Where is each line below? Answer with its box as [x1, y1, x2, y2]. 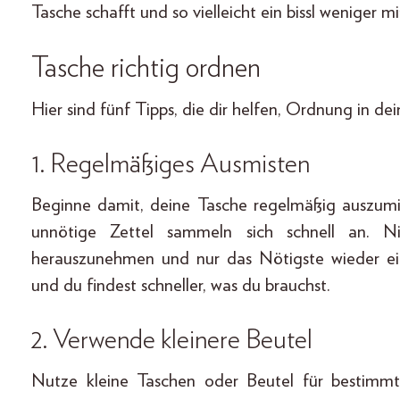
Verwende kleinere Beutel [53, 327, 312, 354]
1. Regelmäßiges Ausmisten [31, 151, 310, 179]
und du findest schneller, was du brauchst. [31, 276, 330, 296]
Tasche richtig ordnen [31, 54, 261, 83]
